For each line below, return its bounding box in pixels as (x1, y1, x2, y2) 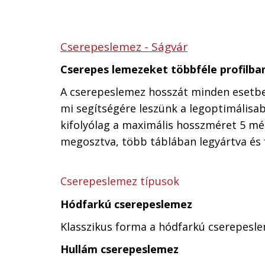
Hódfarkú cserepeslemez (60, 197, 192, 211)
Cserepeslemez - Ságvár (60, 39, 188, 54)
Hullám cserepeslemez (60, 242, 179, 256)
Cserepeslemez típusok (60, 174, 182, 188)
